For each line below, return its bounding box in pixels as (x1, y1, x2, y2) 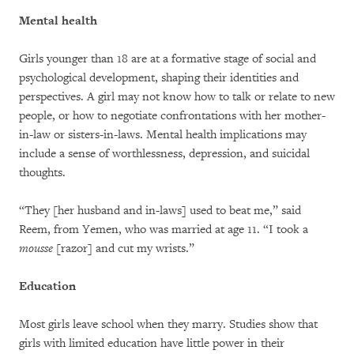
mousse (19, 241, 56, 256)
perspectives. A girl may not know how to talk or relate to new (19, 89, 335, 104)
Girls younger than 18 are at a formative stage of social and (19, 51, 316, 66)
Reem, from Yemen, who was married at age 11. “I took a (19, 222, 308, 237)
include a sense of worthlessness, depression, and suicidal (19, 146, 310, 161)
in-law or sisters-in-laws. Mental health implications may (19, 127, 307, 142)
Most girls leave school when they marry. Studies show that (19, 317, 318, 332)
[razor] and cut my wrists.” (56, 241, 194, 256)
